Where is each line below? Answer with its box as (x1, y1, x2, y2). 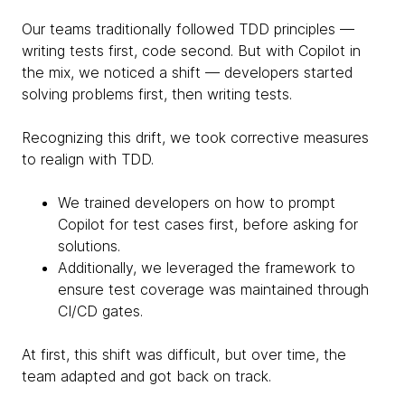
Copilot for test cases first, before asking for (58, 214, 358, 233)
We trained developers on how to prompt (58, 193, 335, 212)
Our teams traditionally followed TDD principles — (22, 19, 354, 38)
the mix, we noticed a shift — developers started (22, 62, 353, 81)
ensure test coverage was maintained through (58, 279, 369, 298)
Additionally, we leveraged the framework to (58, 258, 355, 277)
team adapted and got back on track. (22, 366, 271, 385)
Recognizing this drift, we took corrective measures (22, 127, 369, 146)
